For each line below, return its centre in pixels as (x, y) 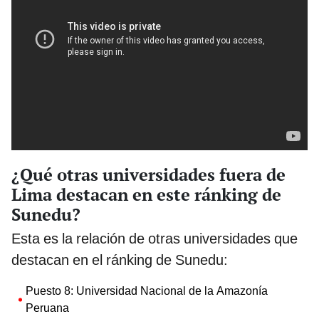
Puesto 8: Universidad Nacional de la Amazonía (147, 291)
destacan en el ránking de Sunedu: (120, 260)
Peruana (47, 308)
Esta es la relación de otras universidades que (155, 239)
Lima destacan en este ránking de (146, 195)
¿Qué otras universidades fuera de (148, 175)
